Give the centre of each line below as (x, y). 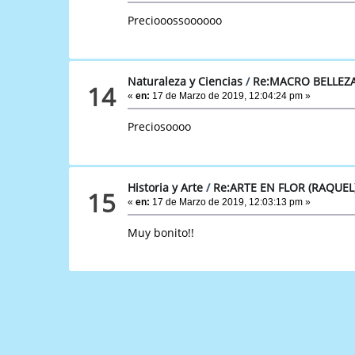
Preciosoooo (160, 126)
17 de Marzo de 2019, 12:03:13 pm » (231, 202)
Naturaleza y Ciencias (185, 81)
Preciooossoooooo (175, 20)
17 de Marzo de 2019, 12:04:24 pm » (231, 95)
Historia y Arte (166, 187)
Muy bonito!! (161, 232)
